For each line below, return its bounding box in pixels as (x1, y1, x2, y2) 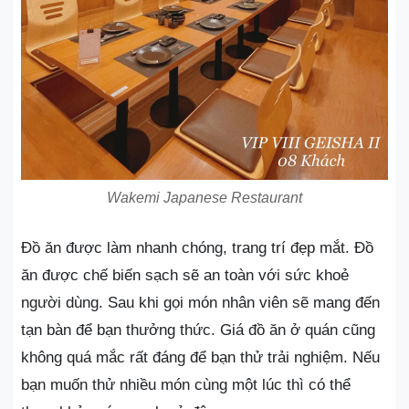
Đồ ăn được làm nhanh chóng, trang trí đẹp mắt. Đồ (21, 239, 373, 257)
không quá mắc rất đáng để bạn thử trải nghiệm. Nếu (21, 349, 380, 366)
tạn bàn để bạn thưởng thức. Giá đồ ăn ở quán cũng (21, 321, 375, 339)
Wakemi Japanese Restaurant (107, 190, 302, 205)
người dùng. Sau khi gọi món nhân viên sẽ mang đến (21, 294, 380, 311)
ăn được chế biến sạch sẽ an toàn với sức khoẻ (21, 267, 349, 284)
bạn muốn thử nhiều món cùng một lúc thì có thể (21, 376, 351, 393)
